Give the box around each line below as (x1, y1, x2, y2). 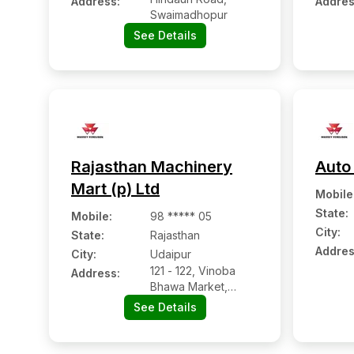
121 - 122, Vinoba (150, 264, 235, 277)
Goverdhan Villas (150, 296, 239, 309)
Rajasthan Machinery (71, 157, 232, 176)
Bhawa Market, (150, 280, 228, 293)
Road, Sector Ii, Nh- (150, 311, 252, 325)
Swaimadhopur (150, 8, 228, 21)
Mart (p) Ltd (71, 179, 160, 198)
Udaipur (150, 247, 191, 261)
